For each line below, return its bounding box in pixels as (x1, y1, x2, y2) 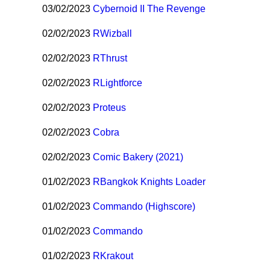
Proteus (93, 102, 127, 113)
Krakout (100, 251, 134, 262)
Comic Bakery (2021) (93, 152, 184, 163)
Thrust (100, 53, 128, 64)
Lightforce (100, 78, 143, 89)
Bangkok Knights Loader (100, 177, 206, 187)
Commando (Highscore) (93, 201, 196, 212)
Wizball (100, 28, 133, 39)
